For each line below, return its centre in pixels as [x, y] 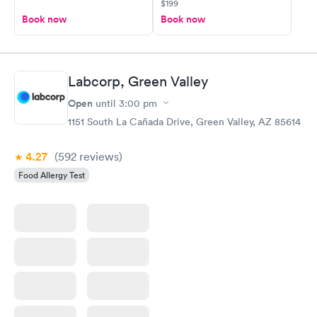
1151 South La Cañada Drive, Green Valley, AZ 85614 [184, 121]
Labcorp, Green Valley [138, 81]
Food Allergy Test [52, 175]
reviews [98, 156]
